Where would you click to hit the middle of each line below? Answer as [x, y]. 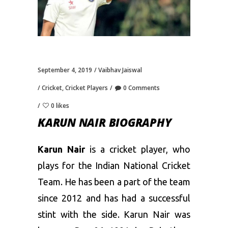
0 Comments [141, 88]
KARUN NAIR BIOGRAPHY [105, 122]
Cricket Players [87, 88]
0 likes [60, 106]
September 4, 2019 [65, 70]
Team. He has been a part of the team [114, 182]
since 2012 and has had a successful [114, 198]
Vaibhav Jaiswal [120, 70]
